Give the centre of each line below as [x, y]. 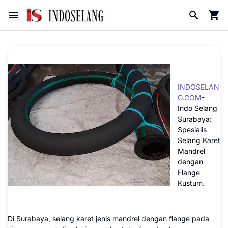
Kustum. [191, 183]
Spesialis [192, 130]
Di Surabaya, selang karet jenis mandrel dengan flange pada [108, 219]
